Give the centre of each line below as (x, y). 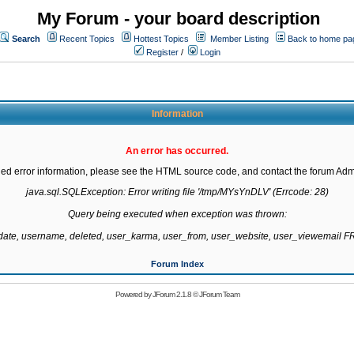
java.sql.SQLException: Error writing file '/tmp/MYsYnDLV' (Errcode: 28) (177, 192)
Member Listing (239, 39)
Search (26, 39)
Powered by (134, 294)
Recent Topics (87, 39)
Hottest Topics (161, 39)
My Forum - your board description (179, 19)
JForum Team (219, 294)
